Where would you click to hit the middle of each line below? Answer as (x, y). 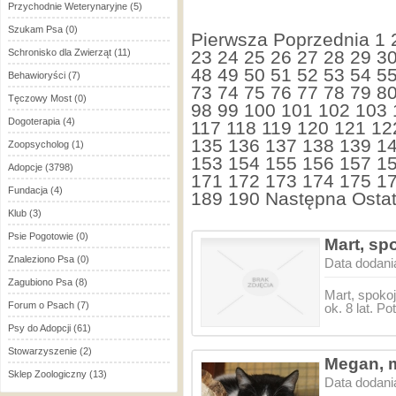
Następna (306, 198)
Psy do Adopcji (39, 328)
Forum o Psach (41, 305)
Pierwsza (229, 39)
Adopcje (25, 167)
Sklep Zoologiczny (47, 374)
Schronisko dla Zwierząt (60, 52)
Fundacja (28, 190)
